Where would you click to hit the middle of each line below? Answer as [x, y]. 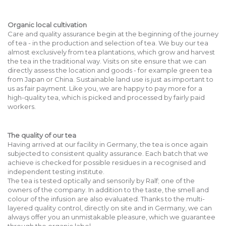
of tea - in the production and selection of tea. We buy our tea [108, 43]
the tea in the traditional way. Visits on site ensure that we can [107, 61]
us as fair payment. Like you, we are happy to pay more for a [105, 89]
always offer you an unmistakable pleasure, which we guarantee [111, 217]
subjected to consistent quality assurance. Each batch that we [108, 153]
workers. [22, 107]
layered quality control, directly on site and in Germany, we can [110, 208]
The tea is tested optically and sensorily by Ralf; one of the [101, 180]
